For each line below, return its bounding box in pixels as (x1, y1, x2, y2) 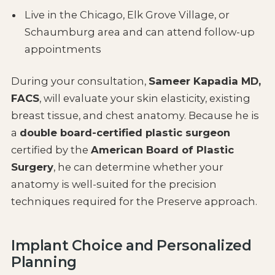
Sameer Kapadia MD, (148, 74, 261, 87)
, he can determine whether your (53, 160, 223, 173)
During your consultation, (10, 74, 149, 87)
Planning (10, 252, 77, 271)
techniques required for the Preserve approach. (10, 195, 257, 207)
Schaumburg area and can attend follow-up (25, 25, 255, 38)
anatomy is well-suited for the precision (10, 177, 217, 190)
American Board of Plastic (90, 143, 234, 156)
